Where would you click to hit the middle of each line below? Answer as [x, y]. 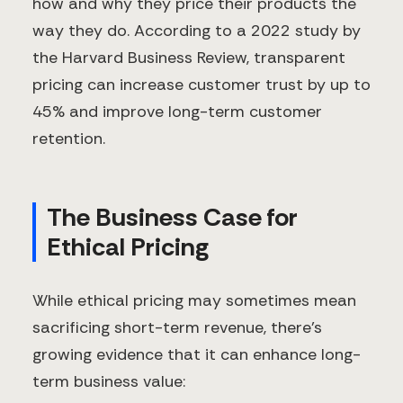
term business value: [109, 382]
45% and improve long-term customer [177, 112]
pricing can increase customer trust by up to [201, 85]
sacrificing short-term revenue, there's [177, 328]
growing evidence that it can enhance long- [197, 355]
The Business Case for [172, 218]
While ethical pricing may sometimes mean [194, 301]
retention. [69, 139]
